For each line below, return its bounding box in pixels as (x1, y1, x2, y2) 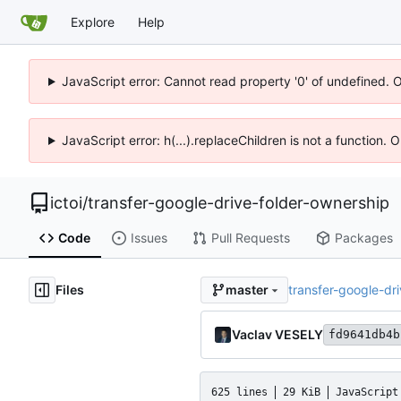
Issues (130, 230, 167, 246)
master (225, 282, 269, 298)
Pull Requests (210, 230, 290, 246)
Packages (334, 230, 393, 246)
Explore (71, 13, 115, 30)
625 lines (211, 385, 268, 398)
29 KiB (283, 385, 320, 398)
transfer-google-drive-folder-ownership (88, 193, 389, 212)
